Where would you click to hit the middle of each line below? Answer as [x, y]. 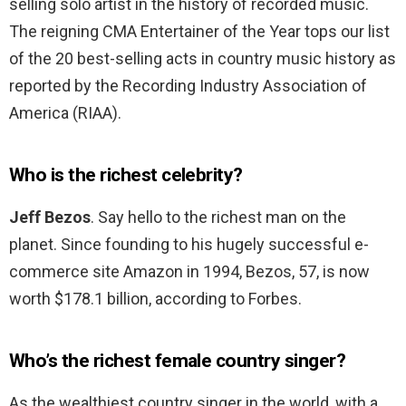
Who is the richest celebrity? [126, 175]
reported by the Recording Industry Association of [188, 86]
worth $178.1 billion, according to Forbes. [155, 299]
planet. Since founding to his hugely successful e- [189, 245]
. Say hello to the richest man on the [218, 217]
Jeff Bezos [50, 217]
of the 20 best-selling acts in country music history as [203, 59]
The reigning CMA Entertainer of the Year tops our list [199, 32]
